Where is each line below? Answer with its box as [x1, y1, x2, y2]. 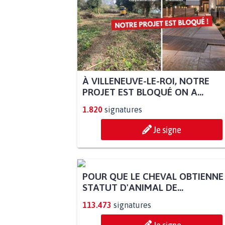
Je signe [153, 124, 181, 136]
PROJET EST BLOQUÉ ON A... [82, 86, 203, 98]
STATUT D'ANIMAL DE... [82, 182, 183, 193]
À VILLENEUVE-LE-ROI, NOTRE [82, 75, 209, 87]
